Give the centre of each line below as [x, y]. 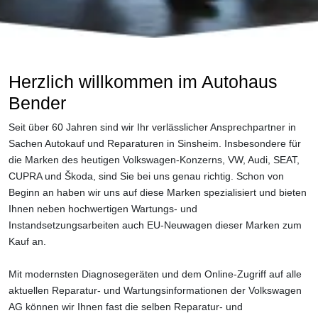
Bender [37, 103]
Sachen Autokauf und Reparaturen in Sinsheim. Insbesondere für [155, 143]
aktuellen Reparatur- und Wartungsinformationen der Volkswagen [155, 290]
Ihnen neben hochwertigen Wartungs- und [103, 209]
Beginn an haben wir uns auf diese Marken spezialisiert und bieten [158, 192]
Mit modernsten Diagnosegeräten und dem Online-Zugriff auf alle [155, 274]
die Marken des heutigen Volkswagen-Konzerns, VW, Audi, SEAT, [154, 160]
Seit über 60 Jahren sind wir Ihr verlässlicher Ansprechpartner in [152, 127]
